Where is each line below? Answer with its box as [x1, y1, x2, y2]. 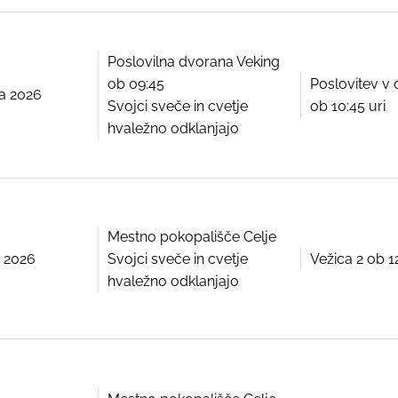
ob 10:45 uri [310, 97, 386, 115]
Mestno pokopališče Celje [107, 227, 276, 245]
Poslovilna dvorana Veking [107, 52, 280, 70]
